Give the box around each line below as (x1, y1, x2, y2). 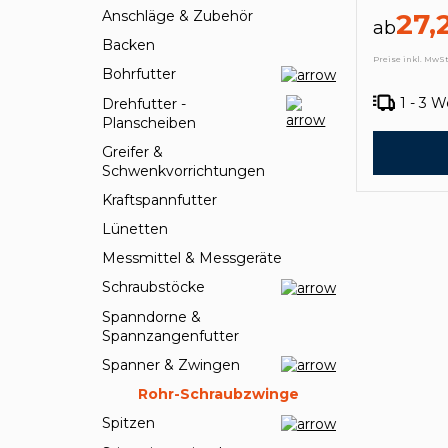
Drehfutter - (102, 94, 186, 113)
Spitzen (102, 414, 155, 433)
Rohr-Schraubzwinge (138, 385, 299, 404)
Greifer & (102, 142, 163, 161)
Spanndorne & (102, 307, 201, 326)
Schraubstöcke (102, 277, 205, 296)
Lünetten (102, 219, 168, 238)
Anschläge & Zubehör (102, 7, 253, 25)
